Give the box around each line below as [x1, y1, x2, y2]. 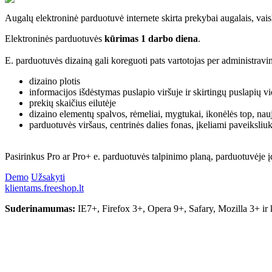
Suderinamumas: [5, 203, 75, 214]
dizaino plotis [29, 75, 80, 86]
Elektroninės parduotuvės [5, 33, 104, 44]
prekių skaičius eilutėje [29, 97, 116, 108]
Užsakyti [31, 171, 65, 182]
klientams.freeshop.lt [5, 183, 84, 193]
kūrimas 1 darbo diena [104, 33, 198, 44]
